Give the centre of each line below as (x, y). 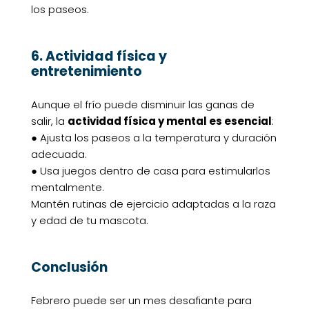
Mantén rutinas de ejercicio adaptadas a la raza (153, 204)
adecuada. (59, 154)
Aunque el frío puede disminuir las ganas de (142, 105)
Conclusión (69, 268)
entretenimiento (86, 72)
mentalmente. (67, 188)
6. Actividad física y (99, 57)
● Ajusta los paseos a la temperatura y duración (153, 138)
